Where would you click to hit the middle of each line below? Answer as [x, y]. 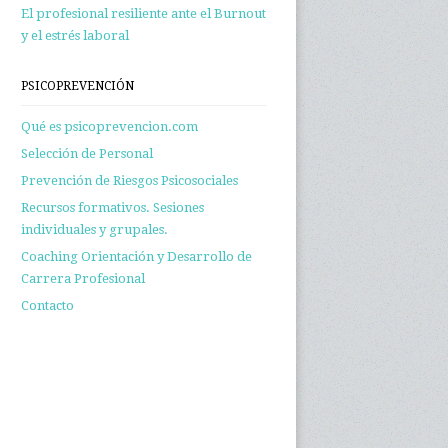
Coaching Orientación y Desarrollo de [136, 256]
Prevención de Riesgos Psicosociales [129, 180]
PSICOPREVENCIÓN [77, 86]
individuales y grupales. [94, 229]
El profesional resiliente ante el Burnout [143, 13]
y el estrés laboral [75, 35]
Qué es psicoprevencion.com [109, 126]
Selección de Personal [87, 153]
